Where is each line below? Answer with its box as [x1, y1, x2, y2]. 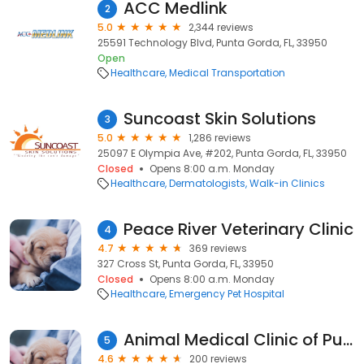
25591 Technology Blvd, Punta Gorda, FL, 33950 [97, 36, 327, 50]
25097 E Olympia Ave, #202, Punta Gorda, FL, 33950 [97, 146, 347, 160]
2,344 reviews [188, 20, 253, 34]
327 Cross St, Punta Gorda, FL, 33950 [97, 257, 274, 271]
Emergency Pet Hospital [169, 287, 284, 301]
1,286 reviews [188, 131, 251, 145]
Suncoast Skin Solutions [123, 107, 316, 130]
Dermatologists [169, 176, 245, 190]
